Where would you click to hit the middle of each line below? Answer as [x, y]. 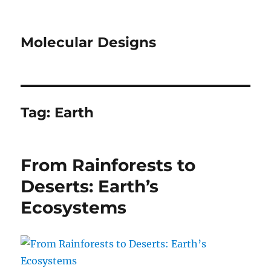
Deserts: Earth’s [90, 186]
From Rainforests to [108, 165]
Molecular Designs [89, 42]
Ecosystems [74, 207]
